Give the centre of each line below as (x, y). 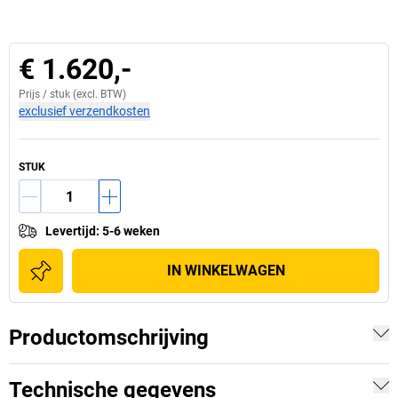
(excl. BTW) (98, 94)
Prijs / (34, 94)
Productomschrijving (109, 338)
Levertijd (71, 231)
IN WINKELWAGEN (226, 271)
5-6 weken (131, 231)
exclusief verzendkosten (84, 111)
